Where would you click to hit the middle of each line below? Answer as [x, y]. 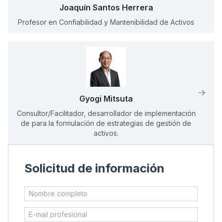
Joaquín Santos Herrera [106, 7]
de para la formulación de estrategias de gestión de [106, 123]
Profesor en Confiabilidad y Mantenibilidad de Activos [106, 22]
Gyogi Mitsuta [106, 98]
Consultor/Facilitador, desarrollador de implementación [106, 113]
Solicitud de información [94, 168]
